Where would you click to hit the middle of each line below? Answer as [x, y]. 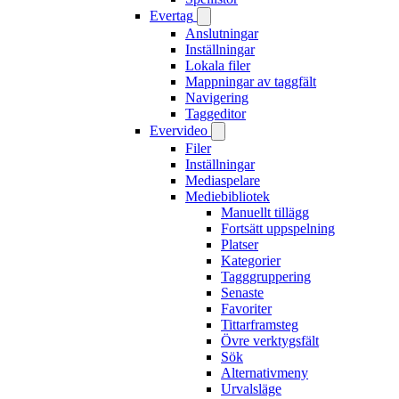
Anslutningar [222, 33]
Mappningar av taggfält [251, 81]
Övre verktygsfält [270, 341]
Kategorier [251, 261]
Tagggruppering [266, 277]
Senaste [242, 293]
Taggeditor [216, 114]
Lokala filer [218, 65]
